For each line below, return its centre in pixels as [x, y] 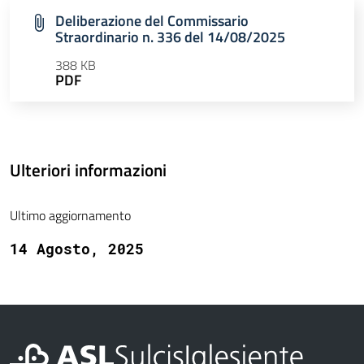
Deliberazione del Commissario [152, 21]
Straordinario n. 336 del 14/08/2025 [170, 37]
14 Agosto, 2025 [77, 249]
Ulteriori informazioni [88, 170]
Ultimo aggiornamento [70, 216]
